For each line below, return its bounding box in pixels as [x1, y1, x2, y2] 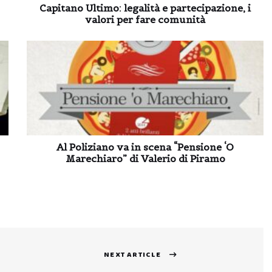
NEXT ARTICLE [104, 249, 161, 260]
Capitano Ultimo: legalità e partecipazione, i [39, 2, 251, 14]
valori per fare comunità [85, 13, 205, 25]
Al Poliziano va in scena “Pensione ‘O [56, 141, 234, 153]
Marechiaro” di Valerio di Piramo [65, 152, 225, 165]
